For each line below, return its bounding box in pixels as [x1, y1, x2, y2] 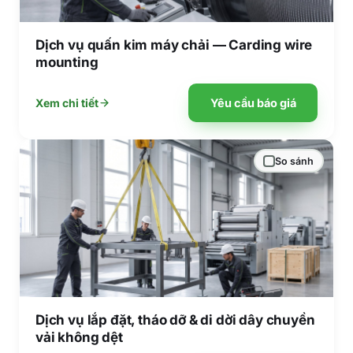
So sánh [274, 154, 314, 167]
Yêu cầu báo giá [210, 95, 296, 110]
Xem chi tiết [35, 96, 98, 110]
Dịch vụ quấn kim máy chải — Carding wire [35, 37, 313, 53]
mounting [35, 54, 98, 70]
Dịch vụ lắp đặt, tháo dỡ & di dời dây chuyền [35, 312, 315, 328]
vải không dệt [35, 329, 123, 345]
